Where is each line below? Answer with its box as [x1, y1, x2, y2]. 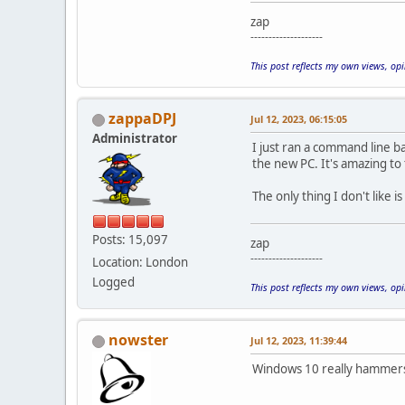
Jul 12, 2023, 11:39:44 [250, 334, 347, 348]
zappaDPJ [108, 108, 176, 129]
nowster [108, 330, 168, 351]
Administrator [92, 130, 177, 147]
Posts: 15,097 [92, 231, 168, 249]
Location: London [92, 254, 188, 271]
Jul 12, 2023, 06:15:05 [250, 112, 347, 127]
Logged [92, 274, 135, 291]
